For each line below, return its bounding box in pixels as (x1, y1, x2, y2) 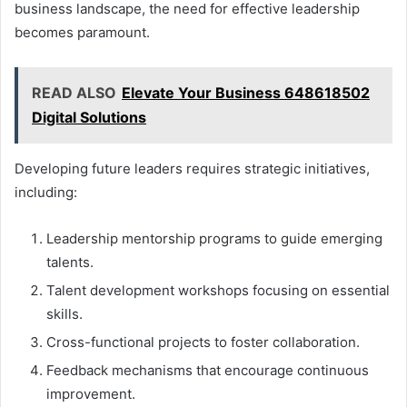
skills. (46, 305, 83, 323)
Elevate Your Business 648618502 (122, 84, 370, 103)
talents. (46, 253, 94, 272)
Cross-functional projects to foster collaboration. (46, 333, 360, 352)
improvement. (46, 385, 135, 403)
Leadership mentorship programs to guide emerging (46, 230, 382, 248)
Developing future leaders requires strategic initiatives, (15, 160, 370, 178)
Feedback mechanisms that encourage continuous (46, 362, 369, 380)
